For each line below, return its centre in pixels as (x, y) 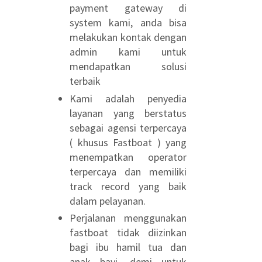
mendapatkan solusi (128, 66)
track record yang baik (128, 186)
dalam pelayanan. (108, 201)
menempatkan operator (128, 157)
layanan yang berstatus (128, 113)
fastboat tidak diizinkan (128, 232)
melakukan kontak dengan (128, 37)
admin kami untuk (128, 52)
